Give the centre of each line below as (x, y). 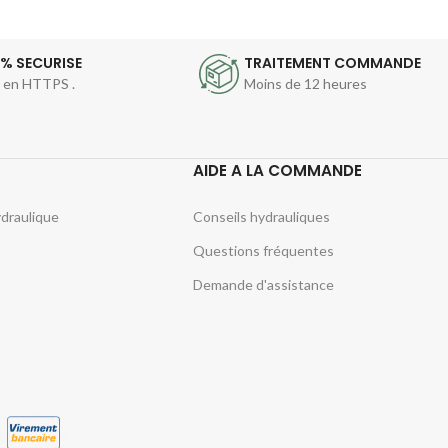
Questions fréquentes (264, 250)
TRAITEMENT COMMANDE (333, 62)
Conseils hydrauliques (262, 216)
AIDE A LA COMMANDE (278, 170)
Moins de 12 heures (306, 83)
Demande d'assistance (264, 284)
